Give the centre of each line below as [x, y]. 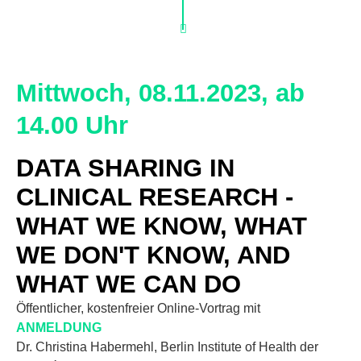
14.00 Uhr [72, 125]
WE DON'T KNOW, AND [153, 255]
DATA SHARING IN [125, 168]
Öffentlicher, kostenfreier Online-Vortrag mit [138, 308]
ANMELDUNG [59, 328]
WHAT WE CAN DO [129, 284]
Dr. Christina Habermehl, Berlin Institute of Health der [167, 347]
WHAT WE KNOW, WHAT [162, 226]
